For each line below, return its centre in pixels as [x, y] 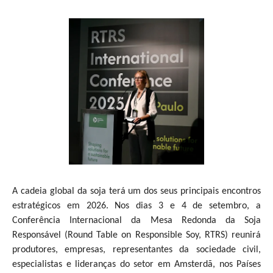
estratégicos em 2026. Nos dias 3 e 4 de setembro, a [136, 206]
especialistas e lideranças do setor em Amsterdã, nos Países [136, 264]
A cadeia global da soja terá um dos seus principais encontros [136, 191]
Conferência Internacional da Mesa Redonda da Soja [136, 220]
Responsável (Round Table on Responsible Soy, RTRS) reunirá [136, 235]
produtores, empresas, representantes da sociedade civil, [136, 250]
